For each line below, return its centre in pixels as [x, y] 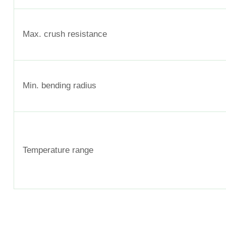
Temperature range [58, 150]
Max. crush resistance [65, 34]
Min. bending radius [60, 85]
